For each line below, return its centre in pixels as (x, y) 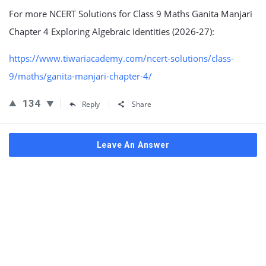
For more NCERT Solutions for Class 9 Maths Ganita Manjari (131, 14)
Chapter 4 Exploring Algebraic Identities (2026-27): (112, 31)
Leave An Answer (133, 145)
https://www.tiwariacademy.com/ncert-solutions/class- (121, 58)
